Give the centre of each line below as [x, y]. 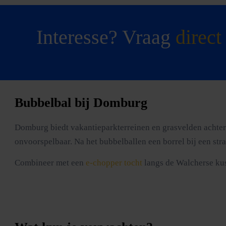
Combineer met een [50, 162]
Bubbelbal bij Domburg [81, 103]
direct [199, 37]
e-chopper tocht [114, 162]
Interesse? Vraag [106, 37]
